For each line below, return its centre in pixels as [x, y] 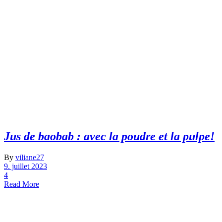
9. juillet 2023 [26, 166]
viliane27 [30, 157]
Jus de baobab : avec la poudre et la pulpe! [109, 137]
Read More [22, 184]
